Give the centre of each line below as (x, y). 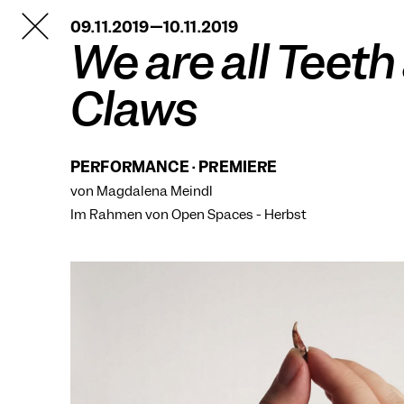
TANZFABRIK (69, 18)
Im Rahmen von (121, 215)
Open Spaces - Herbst (239, 215)
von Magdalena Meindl (142, 191)
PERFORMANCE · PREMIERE (174, 167)
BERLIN (48, 32)
